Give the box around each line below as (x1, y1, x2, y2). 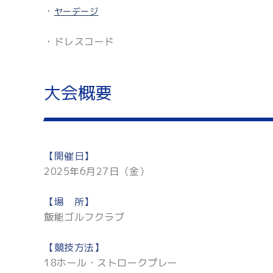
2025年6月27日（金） (44, 164, 150, 178)
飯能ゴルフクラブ (44, 210, 125, 224)
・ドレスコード (44, 34, 115, 48)
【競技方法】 (44, 240, 105, 254)
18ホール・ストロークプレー (44, 255, 178, 269)
